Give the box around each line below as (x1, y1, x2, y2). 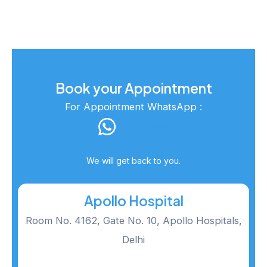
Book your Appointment (55, 79, 212, 97)
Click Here (121, 120, 169, 132)
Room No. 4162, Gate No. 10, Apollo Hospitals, (25, 215, 242, 227)
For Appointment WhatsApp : (65, 101, 202, 113)
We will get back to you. (86, 155, 181, 166)
